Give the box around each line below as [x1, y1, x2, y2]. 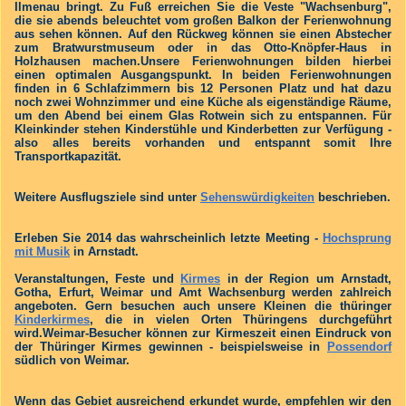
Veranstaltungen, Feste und [14, 271, 181, 285]
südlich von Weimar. [14, 353, 130, 367]
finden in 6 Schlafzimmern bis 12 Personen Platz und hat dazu [14, 81, 391, 95]
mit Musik [14, 244, 70, 258]
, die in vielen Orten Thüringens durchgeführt [90, 312, 391, 326]
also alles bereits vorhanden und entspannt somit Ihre [14, 135, 391, 150]
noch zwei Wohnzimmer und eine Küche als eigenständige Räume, [14, 94, 391, 109]
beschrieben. [314, 189, 391, 204]
